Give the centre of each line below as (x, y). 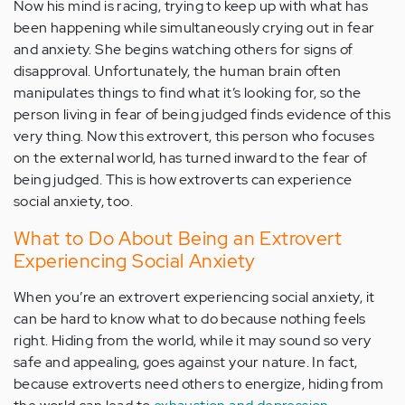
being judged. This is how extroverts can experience (183, 180)
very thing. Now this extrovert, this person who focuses (194, 137)
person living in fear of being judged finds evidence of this (202, 115)
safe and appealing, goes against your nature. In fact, (186, 363)
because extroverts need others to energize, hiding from (198, 384)
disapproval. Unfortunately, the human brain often (178, 71)
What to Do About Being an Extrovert (178, 239)
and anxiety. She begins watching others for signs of (184, 50)
